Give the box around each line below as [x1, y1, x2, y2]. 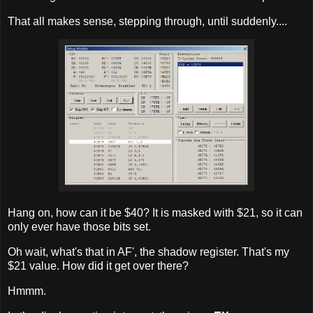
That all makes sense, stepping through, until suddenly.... [8, 15, 287, 27]
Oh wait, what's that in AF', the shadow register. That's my [8, 246, 289, 259]
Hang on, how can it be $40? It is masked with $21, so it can [8, 207, 303, 219]
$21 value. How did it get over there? [8, 260, 189, 272]
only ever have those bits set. [8, 221, 151, 233]
